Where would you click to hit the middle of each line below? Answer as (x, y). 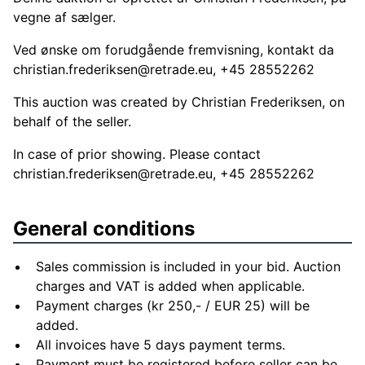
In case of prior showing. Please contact (137, 154)
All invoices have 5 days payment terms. (161, 345)
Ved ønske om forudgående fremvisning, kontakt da (174, 50)
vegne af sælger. (64, 17)
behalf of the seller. (72, 121)
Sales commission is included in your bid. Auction (188, 266)
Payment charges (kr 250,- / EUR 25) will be (173, 306)
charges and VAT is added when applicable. (170, 286)
